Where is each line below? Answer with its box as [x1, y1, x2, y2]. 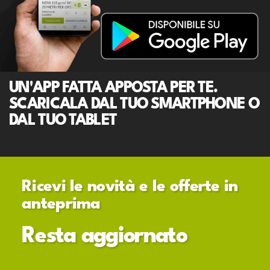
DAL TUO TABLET [9, 113, 117, 129]
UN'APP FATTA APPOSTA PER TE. [9, 81, 218, 96]
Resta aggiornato [22, 226, 187, 248]
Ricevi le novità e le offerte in [22, 179, 238, 195]
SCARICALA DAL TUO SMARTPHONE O [9, 97, 259, 113]
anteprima [22, 196, 101, 213]
